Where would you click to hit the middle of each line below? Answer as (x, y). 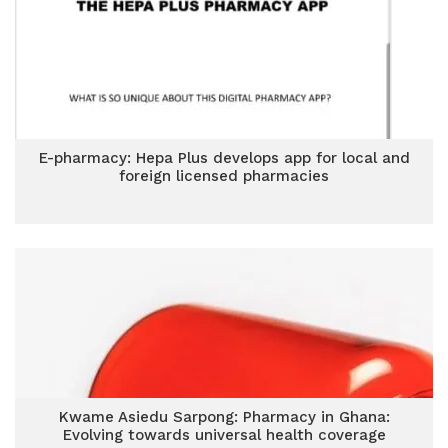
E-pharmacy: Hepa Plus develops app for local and (224, 158)
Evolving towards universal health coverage (224, 435)
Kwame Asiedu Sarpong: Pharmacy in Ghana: (224, 417)
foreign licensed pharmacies (224, 176)
